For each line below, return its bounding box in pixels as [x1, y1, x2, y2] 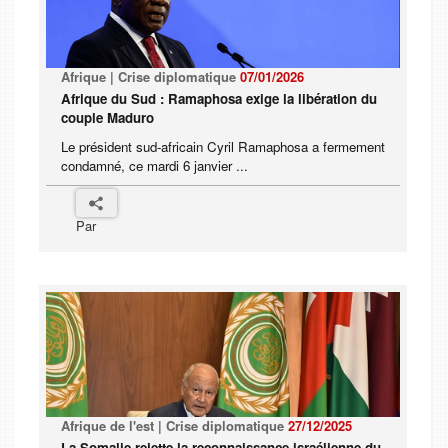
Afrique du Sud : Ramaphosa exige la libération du [61, 89, 377, 109]
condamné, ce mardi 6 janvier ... [61, 156, 248, 176]
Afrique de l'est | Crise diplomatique [61, 416, 288, 436]
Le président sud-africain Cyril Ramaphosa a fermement [61, 137, 385, 157]
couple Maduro [61, 108, 154, 128]
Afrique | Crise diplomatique [61, 67, 240, 87]
